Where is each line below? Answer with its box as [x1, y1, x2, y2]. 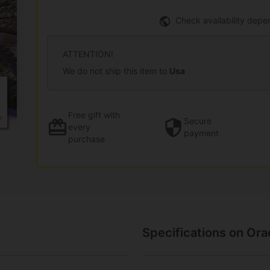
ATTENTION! [63, 48, 113, 59]
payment [184, 128, 219, 139]
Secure [184, 116, 212, 127]
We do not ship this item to [63, 65, 169, 76]
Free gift [68, 110, 101, 121]
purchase [68, 134, 105, 145]
